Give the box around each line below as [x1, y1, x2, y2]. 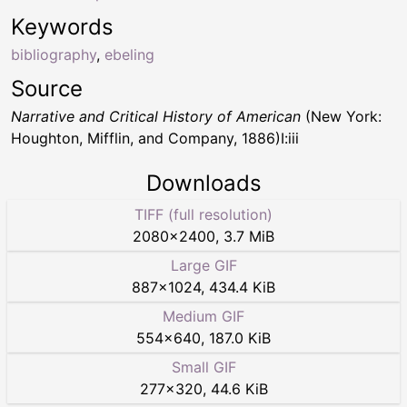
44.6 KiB [210, 380, 268, 399]
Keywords [11, 14, 114, 41]
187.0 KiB [209, 329, 271, 348]
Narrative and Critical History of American [11, 107, 301, 126]
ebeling [104, 45, 154, 65]
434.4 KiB [209, 278, 275, 297]
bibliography [11, 45, 96, 65]
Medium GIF [163, 307, 244, 326]
